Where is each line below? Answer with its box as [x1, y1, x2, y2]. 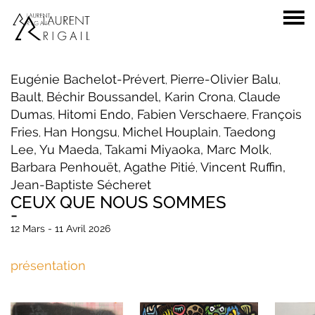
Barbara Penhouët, [11, 160, 124, 174]
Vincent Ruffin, [200, 160, 285, 174]
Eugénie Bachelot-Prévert [11, 72, 165, 86]
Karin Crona [165, 89, 233, 104]
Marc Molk [207, 142, 269, 157]
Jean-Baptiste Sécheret [11, 177, 151, 192]
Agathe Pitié [124, 160, 195, 174]
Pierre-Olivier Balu [170, 72, 278, 86]
